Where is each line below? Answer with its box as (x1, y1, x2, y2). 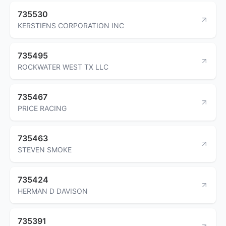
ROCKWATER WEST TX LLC (18, 62, 108, 71)
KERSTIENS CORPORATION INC (18, 21, 124, 30)
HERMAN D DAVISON (18, 186, 88, 195)
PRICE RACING (18, 103, 67, 112)
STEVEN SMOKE (18, 145, 72, 154)
